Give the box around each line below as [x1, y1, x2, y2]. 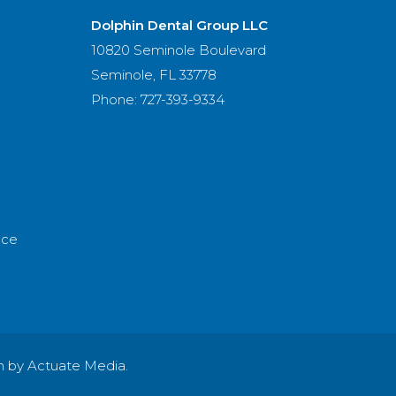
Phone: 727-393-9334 [91, 91, 225, 108]
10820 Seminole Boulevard [91, 42, 266, 58]
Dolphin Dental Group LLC [91, 17, 268, 34]
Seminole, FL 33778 [91, 66, 217, 83]
